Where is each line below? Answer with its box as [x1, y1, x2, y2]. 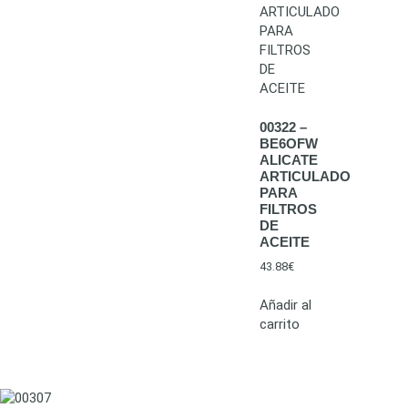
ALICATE [260, 151, 318, 168]
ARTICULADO [260, 168, 351, 184]
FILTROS [260, 200, 317, 217]
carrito [260, 315, 300, 332]
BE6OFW [260, 135, 318, 151]
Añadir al [260, 296, 311, 313]
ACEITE [260, 233, 310, 250]
